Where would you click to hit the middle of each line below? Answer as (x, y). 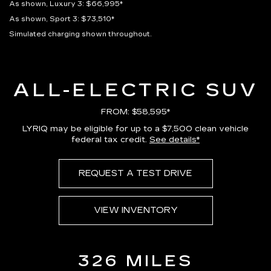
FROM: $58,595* (135, 112)
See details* (175, 140)
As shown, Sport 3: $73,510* (62, 19)
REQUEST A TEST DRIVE (135, 173)
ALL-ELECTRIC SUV (135, 90)
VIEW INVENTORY (135, 210)
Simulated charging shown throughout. (80, 34)
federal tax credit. (110, 140)
